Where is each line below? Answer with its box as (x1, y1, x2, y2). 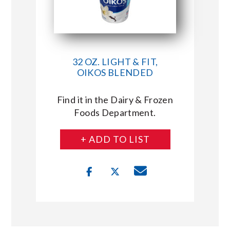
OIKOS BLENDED (76, 66, 154, 78)
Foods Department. (74, 106, 156, 118)
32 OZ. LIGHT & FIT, (72, 55, 158, 67)
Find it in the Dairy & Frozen (56, 93, 174, 105)
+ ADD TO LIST (80, 133, 150, 145)
